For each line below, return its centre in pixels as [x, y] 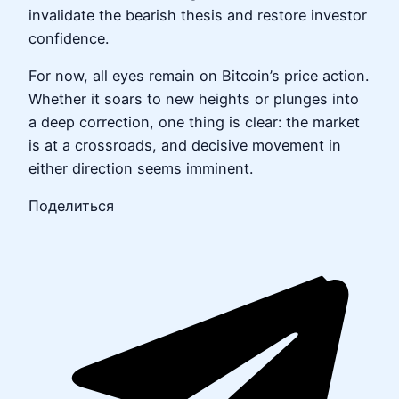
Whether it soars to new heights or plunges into [194, 98]
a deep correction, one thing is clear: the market [194, 122]
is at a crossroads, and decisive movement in [185, 145]
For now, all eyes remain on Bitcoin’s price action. [199, 75]
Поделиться [71, 206]
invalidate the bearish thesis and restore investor [198, 15]
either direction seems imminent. [141, 168]
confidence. [69, 38]
